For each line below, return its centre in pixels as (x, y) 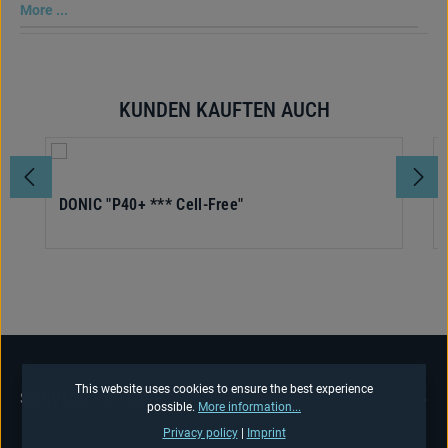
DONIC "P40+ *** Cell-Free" (151, 204)
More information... (249, 406)
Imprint (266, 432)
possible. (172, 406)
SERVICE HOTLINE (92, 399)
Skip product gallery (80, 107)
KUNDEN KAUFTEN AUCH (224, 110)
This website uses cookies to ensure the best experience (224, 388)
